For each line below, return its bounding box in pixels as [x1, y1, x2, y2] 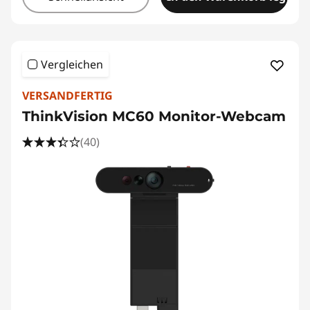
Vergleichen [41, 57, 103, 72]
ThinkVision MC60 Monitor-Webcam [22, 108, 286, 125]
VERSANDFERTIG [22, 88, 113, 103]
